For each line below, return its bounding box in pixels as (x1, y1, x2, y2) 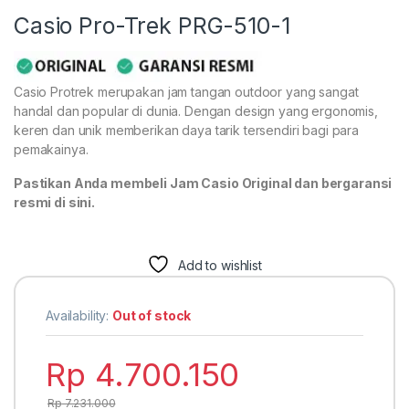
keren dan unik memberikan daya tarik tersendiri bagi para (14, 122, 360, 139)
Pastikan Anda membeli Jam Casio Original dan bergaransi (14, 175, 393, 192)
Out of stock (112, 308, 192, 324)
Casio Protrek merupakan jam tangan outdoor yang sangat (14, 84, 359, 100)
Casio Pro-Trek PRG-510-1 (14, 11, 290, 39)
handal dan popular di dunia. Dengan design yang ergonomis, (14, 103, 378, 120)
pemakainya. (14, 142, 89, 158)
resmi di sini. (14, 194, 96, 211)
